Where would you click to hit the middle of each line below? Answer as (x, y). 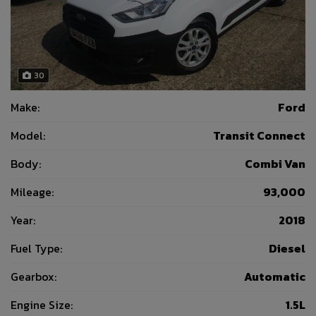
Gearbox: (34, 277)
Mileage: (32, 192)
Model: (28, 136)
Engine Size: (42, 305)
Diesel (287, 249)
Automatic (275, 277)
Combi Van (275, 164)
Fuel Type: (36, 249)
